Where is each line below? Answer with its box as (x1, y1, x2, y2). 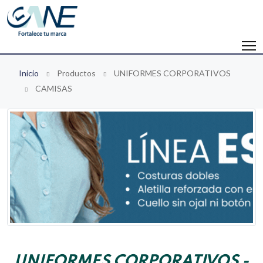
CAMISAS (33, 83, 72, 94)
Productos (55, 68, 97, 79)
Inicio (19, 68, 39, 79)
